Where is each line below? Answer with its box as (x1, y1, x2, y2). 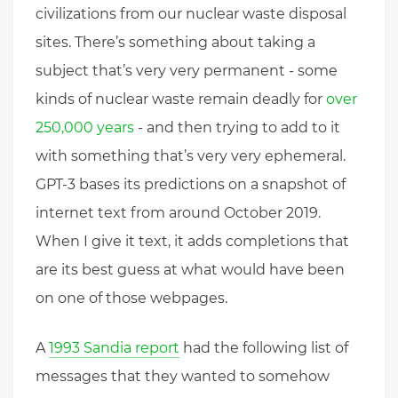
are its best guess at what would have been (36, 260, 345, 278)
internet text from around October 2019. (36, 203, 321, 221)
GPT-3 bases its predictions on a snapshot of (36, 175, 346, 193)
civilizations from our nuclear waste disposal (36, 4, 346, 22)
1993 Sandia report (49, 338, 179, 356)
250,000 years (36, 118, 134, 136)
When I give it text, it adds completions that (36, 232, 349, 250)
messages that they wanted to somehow (36, 367, 330, 385)
